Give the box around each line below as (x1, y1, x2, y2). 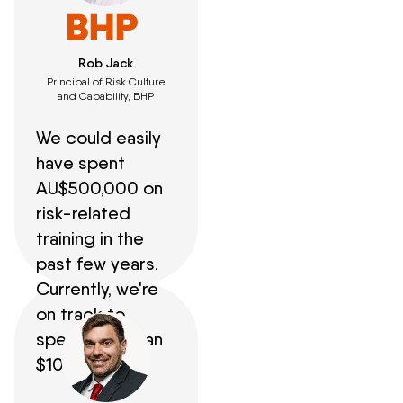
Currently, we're (36, 277, 158, 300)
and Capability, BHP (58, 88, 155, 103)
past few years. (36, 252, 158, 274)
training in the (36, 227, 144, 249)
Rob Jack (78, 54, 134, 71)
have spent (36, 151, 125, 174)
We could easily (36, 126, 161, 148)
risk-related (36, 201, 130, 224)
